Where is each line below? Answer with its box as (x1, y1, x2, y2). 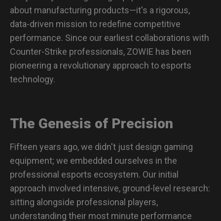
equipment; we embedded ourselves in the (10, 155, 177, 166)
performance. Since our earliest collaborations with (10, 32, 209, 43)
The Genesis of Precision (10, 115, 173, 132)
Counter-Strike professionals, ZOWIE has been (10, 46, 191, 57)
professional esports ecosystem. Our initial (10, 169, 179, 180)
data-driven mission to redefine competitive (10, 18, 181, 29)
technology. (10, 74, 55, 84)
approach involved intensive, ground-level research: (10, 183, 210, 193)
